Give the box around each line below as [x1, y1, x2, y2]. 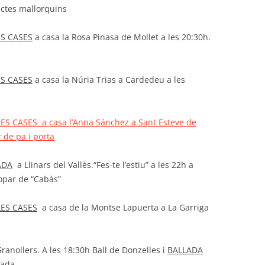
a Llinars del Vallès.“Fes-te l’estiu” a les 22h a [12, 159, 193, 170]
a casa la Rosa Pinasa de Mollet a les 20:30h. [32, 31, 211, 43]
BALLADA [167, 244, 203, 256]
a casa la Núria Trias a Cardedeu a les [32, 73, 185, 85]
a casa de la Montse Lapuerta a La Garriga [37, 201, 209, 213]
